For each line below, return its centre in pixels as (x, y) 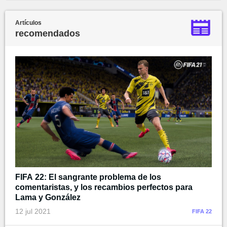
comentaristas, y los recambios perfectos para (104, 187)
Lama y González (48, 197)
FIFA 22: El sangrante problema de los (88, 177)
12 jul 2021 (33, 211)
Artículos (28, 23)
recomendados (48, 34)
